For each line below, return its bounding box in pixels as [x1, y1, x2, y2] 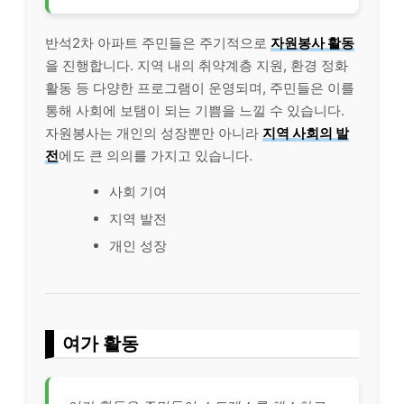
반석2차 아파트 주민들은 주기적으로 [45, 33, 271, 51]
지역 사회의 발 [262, 124, 349, 142]
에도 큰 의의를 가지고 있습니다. [59, 146, 252, 164]
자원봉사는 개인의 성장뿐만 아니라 [45, 124, 262, 142]
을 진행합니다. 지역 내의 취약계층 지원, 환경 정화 [45, 56, 348, 74]
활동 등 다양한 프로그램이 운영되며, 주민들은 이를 [45, 78, 354, 96]
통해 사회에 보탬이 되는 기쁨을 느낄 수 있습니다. [45, 101, 344, 119]
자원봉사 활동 [271, 33, 354, 51]
